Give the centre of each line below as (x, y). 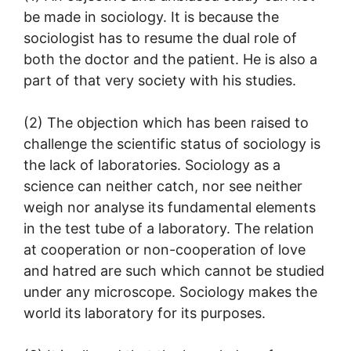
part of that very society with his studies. (160, 80)
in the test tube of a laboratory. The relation (169, 228)
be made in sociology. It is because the (151, 16)
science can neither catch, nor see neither (163, 186)
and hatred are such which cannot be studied (174, 270)
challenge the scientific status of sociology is (172, 143)
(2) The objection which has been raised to (166, 122)
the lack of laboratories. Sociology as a (152, 165)
